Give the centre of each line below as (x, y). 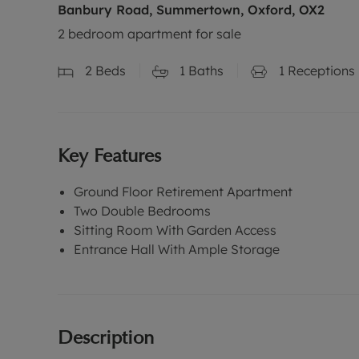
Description (106, 337)
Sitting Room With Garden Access (175, 230)
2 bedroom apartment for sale (149, 34)
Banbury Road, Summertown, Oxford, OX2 (191, 10)
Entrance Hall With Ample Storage (177, 249)
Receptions (320, 71)
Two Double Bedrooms (142, 210)
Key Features (109, 155)
